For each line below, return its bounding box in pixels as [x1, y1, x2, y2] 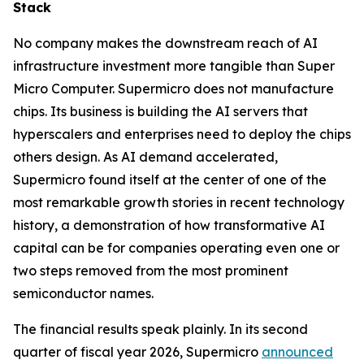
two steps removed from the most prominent [13, 262, 288, 279]
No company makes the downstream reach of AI [13, 34, 318, 51]
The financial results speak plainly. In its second [13, 320, 308, 337]
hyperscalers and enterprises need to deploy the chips [13, 125, 351, 142]
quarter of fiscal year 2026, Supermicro [13, 343, 262, 360]
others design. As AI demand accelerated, [13, 148, 278, 165]
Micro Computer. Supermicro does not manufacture [13, 80, 334, 97]
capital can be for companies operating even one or [13, 239, 340, 256]
